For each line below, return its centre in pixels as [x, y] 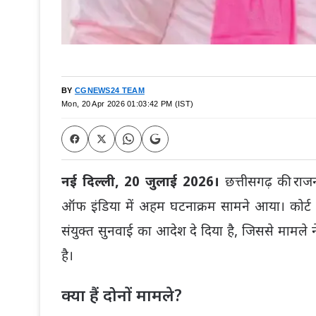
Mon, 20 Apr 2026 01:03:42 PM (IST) [128, 104]
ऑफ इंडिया [91, 208]
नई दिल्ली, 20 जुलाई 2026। [143, 183]
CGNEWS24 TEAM [109, 91]
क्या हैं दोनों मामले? [122, 295]
